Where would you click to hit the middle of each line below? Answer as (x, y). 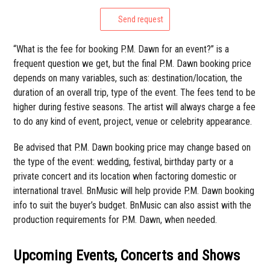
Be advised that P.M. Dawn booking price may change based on (132, 147)
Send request (141, 19)
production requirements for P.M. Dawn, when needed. (115, 219)
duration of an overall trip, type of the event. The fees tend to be (135, 92)
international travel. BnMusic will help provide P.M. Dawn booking (134, 190)
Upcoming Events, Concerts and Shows (127, 255)
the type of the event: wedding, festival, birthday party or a (124, 162)
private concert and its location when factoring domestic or (125, 176)
